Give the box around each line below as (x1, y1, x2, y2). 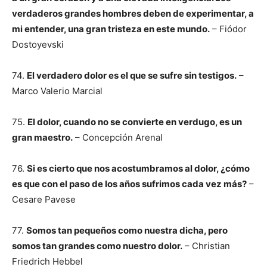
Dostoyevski (12, 39, 64, 50)
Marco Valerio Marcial (12, 85, 103, 97)
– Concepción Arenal (73, 132, 163, 143)
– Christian (182, 240, 230, 252)
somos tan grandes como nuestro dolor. (12, 240, 182, 252)
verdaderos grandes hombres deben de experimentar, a (12, 8, 254, 19)
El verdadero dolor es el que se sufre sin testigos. (27, 70, 237, 81)
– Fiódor (210, 23, 247, 35)
